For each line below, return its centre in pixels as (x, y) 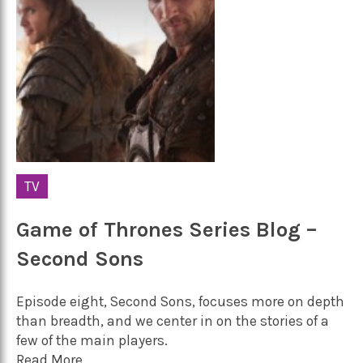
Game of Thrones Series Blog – (167, 230)
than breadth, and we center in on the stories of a (173, 320)
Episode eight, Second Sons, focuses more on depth (180, 301)
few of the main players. (92, 340)
